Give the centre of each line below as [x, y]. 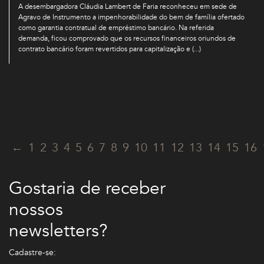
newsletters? [58, 231]
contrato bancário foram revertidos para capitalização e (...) [110, 49]
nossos [36, 210]
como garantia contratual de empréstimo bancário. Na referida [116, 28]
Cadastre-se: [32, 253]
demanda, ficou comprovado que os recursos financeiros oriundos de [127, 39]
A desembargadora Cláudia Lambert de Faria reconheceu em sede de [128, 7]
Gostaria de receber [87, 189]
